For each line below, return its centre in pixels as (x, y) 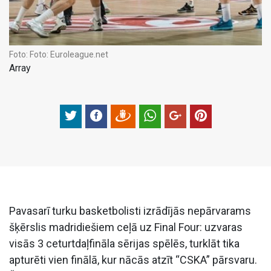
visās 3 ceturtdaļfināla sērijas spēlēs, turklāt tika (124, 243)
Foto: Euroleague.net (69, 54)
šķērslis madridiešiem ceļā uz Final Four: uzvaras (126, 227)
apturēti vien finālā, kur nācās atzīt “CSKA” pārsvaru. (133, 260)
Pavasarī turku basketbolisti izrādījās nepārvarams (130, 211)
